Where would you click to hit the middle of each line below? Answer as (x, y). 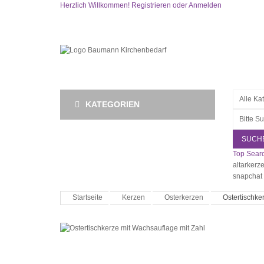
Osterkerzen (184, 197)
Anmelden (205, 5)
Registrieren (151, 5)
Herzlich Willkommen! (96, 5)
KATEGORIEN (113, 104)
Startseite (88, 197)
